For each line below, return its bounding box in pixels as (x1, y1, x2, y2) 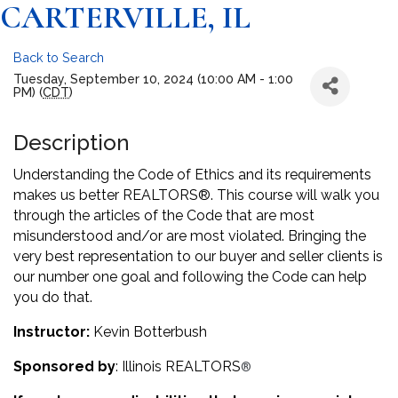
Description (13, 129, 130, 155)
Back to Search (13, 49, 104, 65)
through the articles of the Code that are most (13, 206, 314, 224)
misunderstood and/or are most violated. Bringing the (13, 227, 366, 244)
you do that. (13, 288, 92, 306)
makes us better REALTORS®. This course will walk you (13, 186, 379, 203)
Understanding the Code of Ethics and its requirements (13, 165, 371, 183)
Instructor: (13, 322, 90, 340)
